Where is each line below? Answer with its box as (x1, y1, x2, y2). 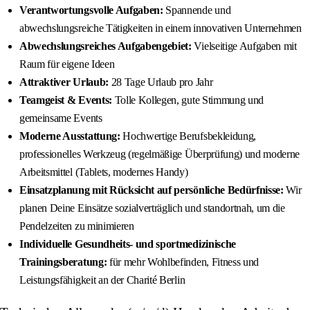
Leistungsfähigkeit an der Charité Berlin (19, 274, 185, 286)
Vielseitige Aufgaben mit (191, 40, 297, 53)
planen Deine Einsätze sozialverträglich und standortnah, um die (19, 202, 285, 215)
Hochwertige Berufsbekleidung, (120, 130, 257, 143)
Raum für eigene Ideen (19, 58, 115, 71)
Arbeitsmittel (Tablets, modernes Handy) (19, 166, 188, 179)
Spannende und (163, 4, 231, 17)
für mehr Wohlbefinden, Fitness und (107, 256, 259, 268)
